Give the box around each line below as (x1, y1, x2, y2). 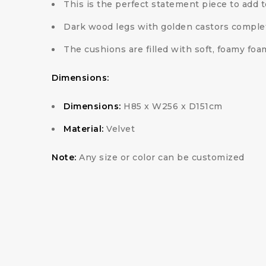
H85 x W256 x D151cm (123, 101, 223, 112)
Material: (64, 123, 106, 134)
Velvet (106, 123, 135, 134)
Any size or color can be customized (76, 152, 245, 163)
